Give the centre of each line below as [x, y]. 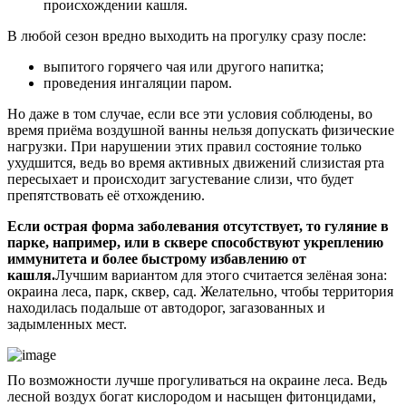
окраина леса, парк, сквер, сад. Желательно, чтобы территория [200, 291]
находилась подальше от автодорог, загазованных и [166, 307]
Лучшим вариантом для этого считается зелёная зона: [221, 275]
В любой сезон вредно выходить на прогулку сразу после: [187, 35]
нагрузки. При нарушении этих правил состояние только [184, 146]
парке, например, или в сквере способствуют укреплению [195, 242]
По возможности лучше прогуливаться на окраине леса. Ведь [197, 380]
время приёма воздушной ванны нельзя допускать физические [201, 130]
